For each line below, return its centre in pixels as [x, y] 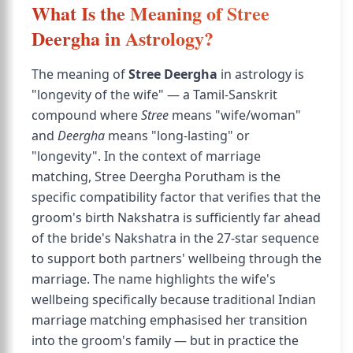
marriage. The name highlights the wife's [154, 279]
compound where [86, 115]
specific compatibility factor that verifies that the [176, 197]
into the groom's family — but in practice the [165, 340]
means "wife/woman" [235, 115]
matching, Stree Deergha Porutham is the [156, 176]
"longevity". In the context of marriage [146, 156]
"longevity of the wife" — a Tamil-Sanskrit [154, 95]
